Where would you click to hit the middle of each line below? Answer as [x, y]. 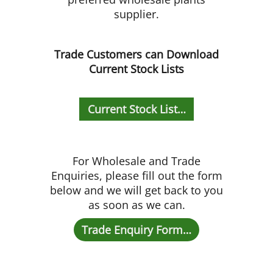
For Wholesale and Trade [136, 161]
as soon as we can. [136, 204]
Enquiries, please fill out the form [136, 175]
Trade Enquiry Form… [136, 229]
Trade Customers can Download [136, 54]
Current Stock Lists [136, 69]
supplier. [136, 14]
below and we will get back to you [136, 190]
